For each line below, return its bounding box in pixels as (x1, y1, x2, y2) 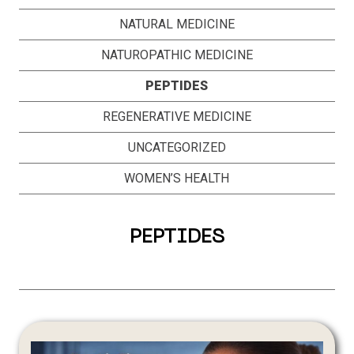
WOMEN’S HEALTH (124, 171, 230, 186)
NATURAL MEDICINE (119, 17, 235, 32)
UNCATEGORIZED (127, 140, 226, 155)
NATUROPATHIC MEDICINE (100, 47, 253, 62)
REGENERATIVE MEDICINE (102, 109, 251, 124)
